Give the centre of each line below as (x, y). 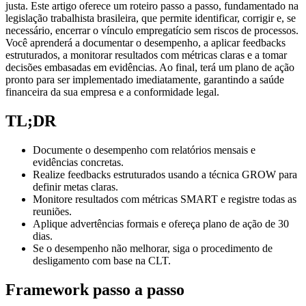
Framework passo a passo (95, 289)
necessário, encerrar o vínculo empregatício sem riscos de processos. (152, 30)
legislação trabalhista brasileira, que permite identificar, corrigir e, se (151, 18)
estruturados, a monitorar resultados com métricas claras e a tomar (146, 55)
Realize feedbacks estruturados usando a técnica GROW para (165, 174)
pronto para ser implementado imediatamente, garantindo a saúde (145, 79)
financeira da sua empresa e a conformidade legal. (112, 92)
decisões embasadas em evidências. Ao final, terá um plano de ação (150, 67)
